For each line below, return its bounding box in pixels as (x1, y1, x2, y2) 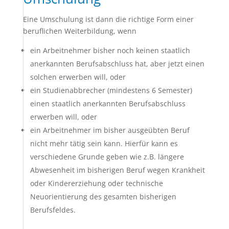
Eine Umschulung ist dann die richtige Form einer (22, 14, 194, 24)
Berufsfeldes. (30, 205, 76, 215)
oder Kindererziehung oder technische (30, 178, 163, 188)
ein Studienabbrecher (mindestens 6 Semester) (30, 85, 192, 95)
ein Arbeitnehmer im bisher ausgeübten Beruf (30, 125, 190, 135)
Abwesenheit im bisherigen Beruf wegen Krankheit (30, 165, 205, 175)
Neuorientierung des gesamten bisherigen (30, 192, 176, 201)
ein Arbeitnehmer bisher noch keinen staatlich (30, 45, 190, 55)
